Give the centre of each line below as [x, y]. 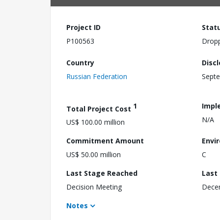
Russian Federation [97, 76]
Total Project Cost [100, 109]
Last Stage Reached [102, 173]
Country [80, 62]
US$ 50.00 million [94, 155]
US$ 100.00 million [96, 122]
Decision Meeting [94, 187]
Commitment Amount [105, 141]
